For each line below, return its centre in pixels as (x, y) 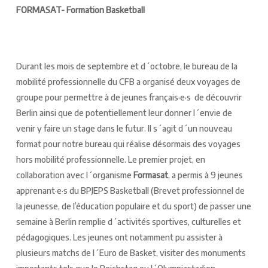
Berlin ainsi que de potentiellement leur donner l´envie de (124, 112)
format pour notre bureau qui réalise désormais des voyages (128, 144)
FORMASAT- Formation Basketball (80, 10)
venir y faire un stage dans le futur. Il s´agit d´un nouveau (124, 128)
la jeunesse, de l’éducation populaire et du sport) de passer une (133, 206)
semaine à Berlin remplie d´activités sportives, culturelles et (128, 221)
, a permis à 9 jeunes (205, 175)
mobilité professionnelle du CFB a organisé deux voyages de (128, 81)
